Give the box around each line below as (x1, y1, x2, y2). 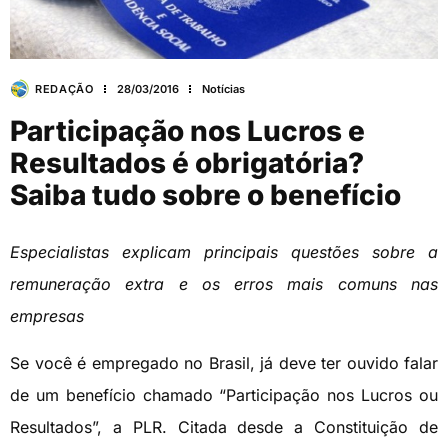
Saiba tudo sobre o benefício (10, 178, 401, 213)
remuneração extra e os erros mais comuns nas (10, 274, 438, 295)
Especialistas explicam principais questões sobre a (10, 242, 438, 263)
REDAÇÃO (35, 81, 94, 96)
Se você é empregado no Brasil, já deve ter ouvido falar (10, 352, 438, 373)
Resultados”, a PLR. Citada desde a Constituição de (10, 416, 438, 437)
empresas (10, 306, 84, 327)
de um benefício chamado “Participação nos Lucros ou (10, 384, 438, 405)
